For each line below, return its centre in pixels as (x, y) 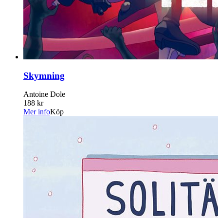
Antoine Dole (44, 94)
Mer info (37, 112)
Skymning (44, 75)
